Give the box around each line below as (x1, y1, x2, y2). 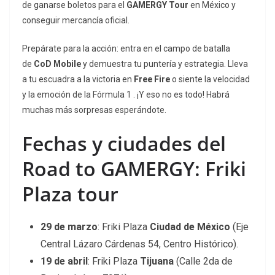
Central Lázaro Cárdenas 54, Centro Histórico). (41, 238, 238, 250)
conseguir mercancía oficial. (22, 15, 130, 26)
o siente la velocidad (170, 74, 250, 85)
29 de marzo (41, 221, 98, 233)
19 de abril (41, 255, 88, 268)
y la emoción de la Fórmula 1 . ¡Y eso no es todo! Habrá (22, 90, 230, 100)
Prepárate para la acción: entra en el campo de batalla (22, 44, 230, 54)
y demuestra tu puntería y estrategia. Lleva (81, 59, 248, 69)
